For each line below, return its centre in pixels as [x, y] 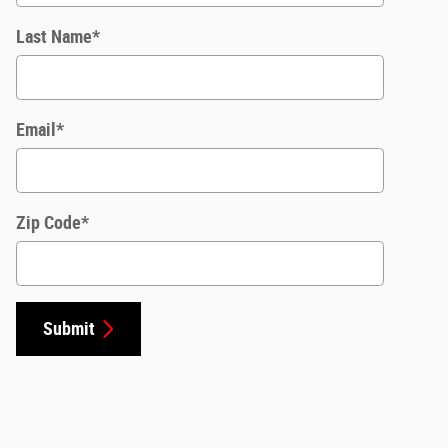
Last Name [54, 37]
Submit [69, 329]
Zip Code [48, 223]
